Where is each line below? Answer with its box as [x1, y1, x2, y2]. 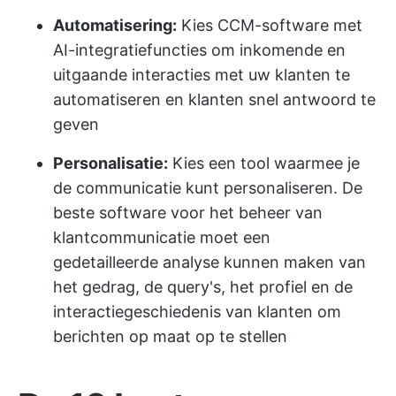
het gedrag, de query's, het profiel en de [53, 278, 353, 296]
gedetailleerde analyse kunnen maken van [53, 253, 366, 271]
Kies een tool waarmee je [168, 154, 360, 172]
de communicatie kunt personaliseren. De [53, 179, 362, 197]
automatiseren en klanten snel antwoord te [53, 90, 376, 109]
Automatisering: [53, 16, 177, 34]
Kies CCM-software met [177, 16, 362, 34]
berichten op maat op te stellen [53, 327, 287, 346]
